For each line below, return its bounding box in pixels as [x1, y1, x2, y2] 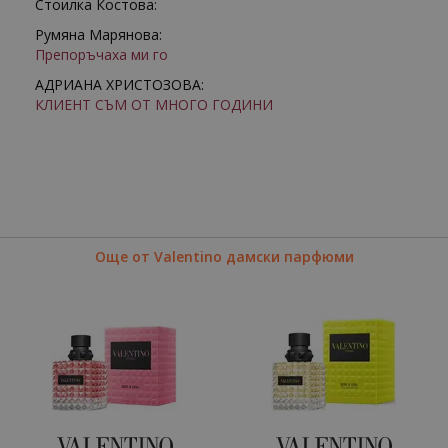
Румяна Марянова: [35, 25, 162, 44]
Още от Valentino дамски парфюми [94, 247, 354, 266]
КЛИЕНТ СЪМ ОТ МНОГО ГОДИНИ [35, 95, 273, 114]
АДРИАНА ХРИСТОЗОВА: [35, 75, 204, 94]
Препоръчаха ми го [35, 45, 168, 64]
